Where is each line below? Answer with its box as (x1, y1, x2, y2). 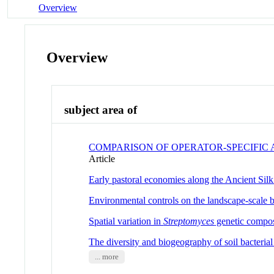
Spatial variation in (89, 215, 164, 226)
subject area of (64, 103, 138, 117)
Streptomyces (163, 215, 215, 226)
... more (94, 252, 119, 261)
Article (89, 153, 116, 164)
